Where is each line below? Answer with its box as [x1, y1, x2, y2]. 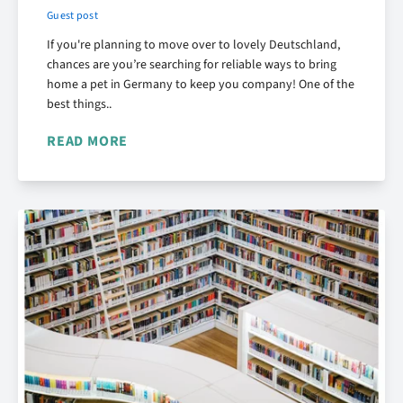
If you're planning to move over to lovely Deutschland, [47, 36, 340, 55]
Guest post [47, 8, 98, 24]
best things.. [47, 95, 112, 114]
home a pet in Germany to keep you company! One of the [47, 76, 354, 94]
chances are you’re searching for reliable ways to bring [47, 56, 336, 75]
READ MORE [47, 131, 129, 152]
